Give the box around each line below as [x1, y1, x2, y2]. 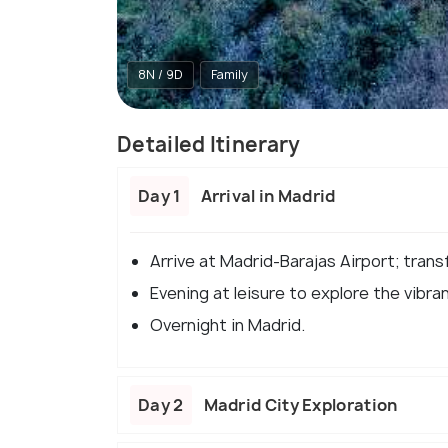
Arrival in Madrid [200, 185, 336, 208]
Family [211, 66, 248, 84]
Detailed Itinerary [117, 131, 301, 159]
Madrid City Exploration [203, 394, 398, 417]
